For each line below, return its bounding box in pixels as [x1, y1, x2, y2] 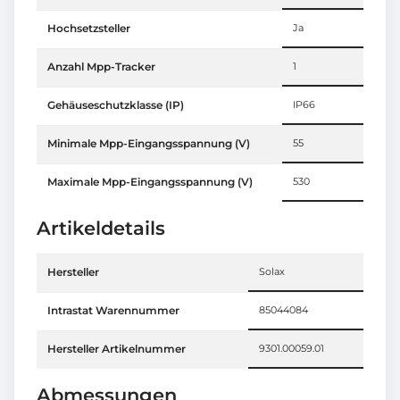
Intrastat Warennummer [47, 303, 179, 317]
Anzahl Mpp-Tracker [47, 59, 155, 73]
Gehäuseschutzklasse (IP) [47, 97, 184, 112]
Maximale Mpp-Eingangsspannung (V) [47, 174, 253, 188]
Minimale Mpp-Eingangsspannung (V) [47, 136, 250, 150]
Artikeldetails [37, 216, 165, 239]
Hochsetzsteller [47, 21, 130, 35]
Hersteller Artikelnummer [47, 341, 186, 355]
